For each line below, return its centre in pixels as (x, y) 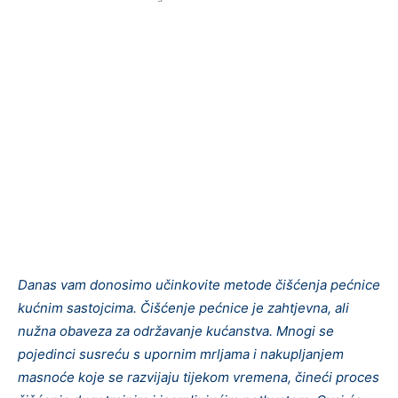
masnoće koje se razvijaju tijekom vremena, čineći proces (199, 377)
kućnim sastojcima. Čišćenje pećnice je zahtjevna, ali (183, 307)
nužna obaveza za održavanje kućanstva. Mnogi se (176, 330)
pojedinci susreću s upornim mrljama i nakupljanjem (181, 354)
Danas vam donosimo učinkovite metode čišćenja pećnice (199, 284)
